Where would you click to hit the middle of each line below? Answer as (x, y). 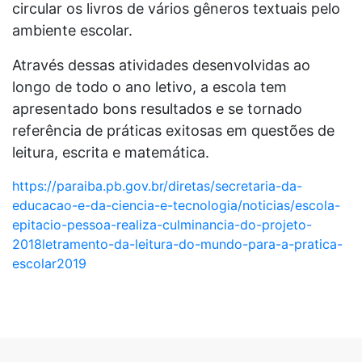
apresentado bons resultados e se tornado (157, 108)
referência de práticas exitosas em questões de (173, 130)
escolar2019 (49, 263)
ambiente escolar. (72, 30)
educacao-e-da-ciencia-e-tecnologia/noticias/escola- (176, 205)
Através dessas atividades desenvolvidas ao (161, 65)
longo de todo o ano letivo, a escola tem (149, 86)
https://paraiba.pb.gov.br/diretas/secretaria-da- (157, 185)
